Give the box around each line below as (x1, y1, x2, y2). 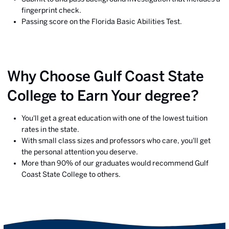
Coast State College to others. (21, 170, 121, 178)
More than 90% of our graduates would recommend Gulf (21, 158, 209, 167)
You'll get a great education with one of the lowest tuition (21, 113, 208, 122)
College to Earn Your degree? (7, 86, 199, 104)
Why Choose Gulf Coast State (7, 67, 204, 84)
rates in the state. (21, 125, 79, 133)
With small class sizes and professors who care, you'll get (21, 136, 211, 145)
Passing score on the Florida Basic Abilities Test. (21, 17, 182, 26)
